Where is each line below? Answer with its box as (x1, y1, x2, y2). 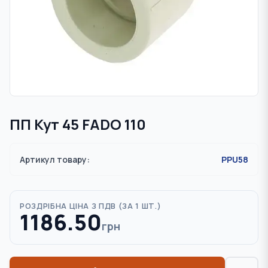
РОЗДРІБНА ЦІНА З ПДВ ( (20, 200, 123, 211)
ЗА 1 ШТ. (122, 200, 157, 211)
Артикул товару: (20, 154, 90, 165)
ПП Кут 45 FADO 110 (10, 114, 146, 134)
